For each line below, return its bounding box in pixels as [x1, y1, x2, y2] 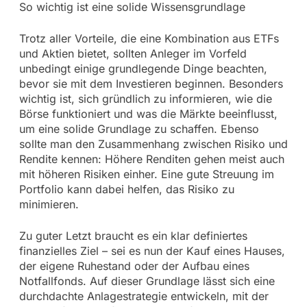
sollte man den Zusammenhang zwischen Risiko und [19, 137, 288, 151]
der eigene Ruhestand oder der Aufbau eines [19, 259, 249, 273]
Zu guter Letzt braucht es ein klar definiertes [19, 229, 247, 243]
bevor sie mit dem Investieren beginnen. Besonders [19, 77, 283, 91]
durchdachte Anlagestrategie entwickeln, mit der [19, 289, 269, 304]
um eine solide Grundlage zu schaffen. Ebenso [19, 122, 259, 136]
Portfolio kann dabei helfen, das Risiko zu [19, 182, 234, 197]
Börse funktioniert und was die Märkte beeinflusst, [19, 107, 278, 121]
